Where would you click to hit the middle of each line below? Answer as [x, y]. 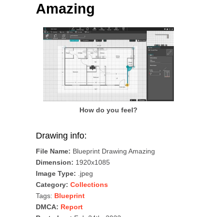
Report [72, 207]
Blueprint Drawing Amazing [113, 151]
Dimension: [55, 162]
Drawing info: [61, 135]
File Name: [53, 151]
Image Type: [56, 173]
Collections [89, 184]
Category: [52, 184]
